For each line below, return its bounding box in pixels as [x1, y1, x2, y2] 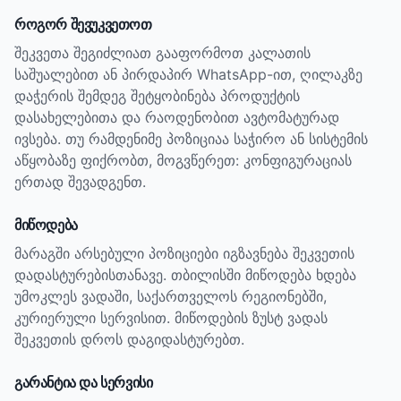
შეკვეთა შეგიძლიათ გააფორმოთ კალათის [14, 44, 311, 62]
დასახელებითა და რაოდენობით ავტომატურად [14, 108, 339, 126]
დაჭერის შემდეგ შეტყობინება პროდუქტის [14, 87, 300, 105]
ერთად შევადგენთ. [14, 173, 146, 191]
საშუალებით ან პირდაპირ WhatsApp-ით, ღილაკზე [14, 65, 363, 83]
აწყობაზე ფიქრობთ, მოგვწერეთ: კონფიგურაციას [14, 151, 352, 169]
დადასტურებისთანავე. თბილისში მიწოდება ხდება [14, 266, 356, 284]
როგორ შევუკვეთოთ [14, 15, 152, 33]
